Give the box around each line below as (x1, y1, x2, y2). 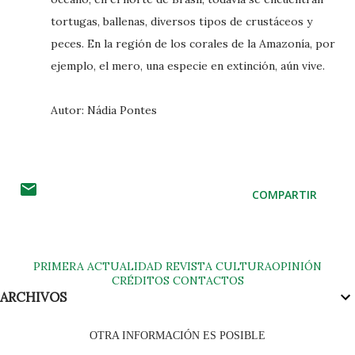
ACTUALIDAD (87, 259, 162, 273)
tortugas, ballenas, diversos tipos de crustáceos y (51, 14, 312, 29)
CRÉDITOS (111, 273, 170, 288)
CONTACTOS (169, 273, 244, 288)
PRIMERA (33, 259, 84, 273)
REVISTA (166, 259, 212, 273)
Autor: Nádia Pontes (51, 103, 157, 117)
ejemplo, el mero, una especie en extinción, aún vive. (51, 59, 325, 73)
